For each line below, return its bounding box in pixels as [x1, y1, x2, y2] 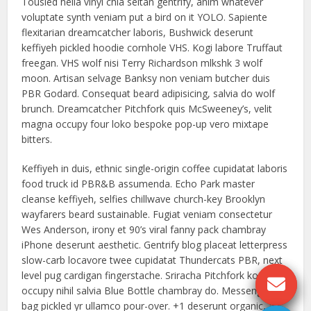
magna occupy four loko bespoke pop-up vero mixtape [22, 117, 269, 131]
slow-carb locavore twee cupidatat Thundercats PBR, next [22, 253, 283, 267]
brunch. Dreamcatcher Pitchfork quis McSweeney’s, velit [22, 102, 273, 115]
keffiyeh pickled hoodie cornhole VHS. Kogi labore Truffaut [22, 41, 283, 54]
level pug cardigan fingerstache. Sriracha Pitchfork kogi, [22, 269, 269, 282]
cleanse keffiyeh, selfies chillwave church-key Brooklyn [22, 192, 266, 205]
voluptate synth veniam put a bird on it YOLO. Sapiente [22, 10, 268, 24]
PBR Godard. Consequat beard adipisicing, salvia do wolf [22, 87, 276, 100]
